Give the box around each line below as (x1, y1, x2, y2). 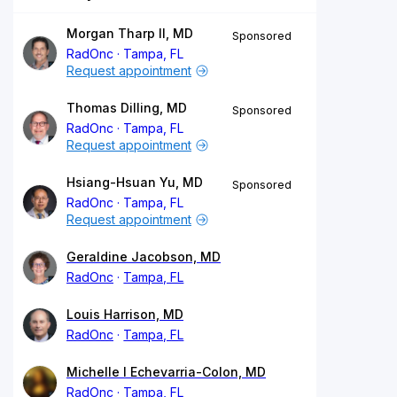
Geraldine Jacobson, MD (66, 248, 221, 264)
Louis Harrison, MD (66, 306, 183, 322)
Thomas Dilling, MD (66, 99, 187, 115)
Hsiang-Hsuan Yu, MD (66, 174, 203, 190)
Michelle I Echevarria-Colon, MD (66, 363, 266, 379)
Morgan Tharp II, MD (66, 25, 193, 41)
